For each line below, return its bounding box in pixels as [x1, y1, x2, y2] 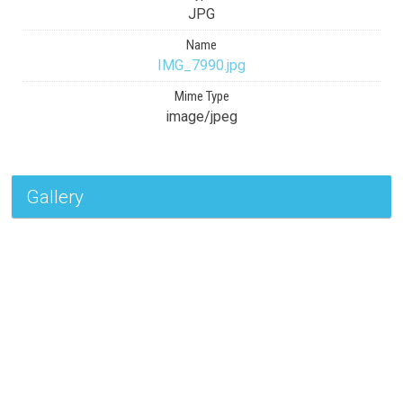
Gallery [26, 186, 84, 209]
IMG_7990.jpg [157, 57, 246, 75]
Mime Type [174, 88, 229, 105]
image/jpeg [166, 108, 237, 126]
